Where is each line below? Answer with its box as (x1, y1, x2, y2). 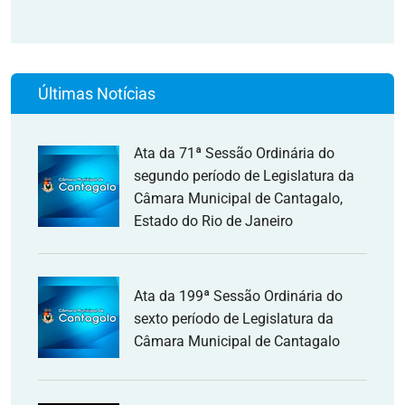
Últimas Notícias (38, 84, 155, 103)
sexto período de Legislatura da (134, 309, 334, 327)
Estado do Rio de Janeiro (134, 212, 293, 230)
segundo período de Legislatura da (134, 167, 354, 184)
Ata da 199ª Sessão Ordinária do (134, 287, 343, 305)
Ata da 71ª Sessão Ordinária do (134, 145, 334, 162)
